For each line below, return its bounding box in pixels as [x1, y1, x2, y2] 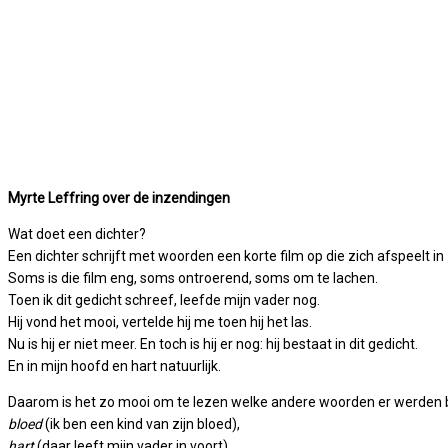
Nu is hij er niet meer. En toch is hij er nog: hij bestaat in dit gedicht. [8, 336, 418, 353]
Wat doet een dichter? [8, 226, 146, 243]
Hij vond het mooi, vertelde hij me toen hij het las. [8, 314, 312, 331]
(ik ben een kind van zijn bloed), [42, 416, 240, 433]
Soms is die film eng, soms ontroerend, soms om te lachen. [8, 270, 378, 287]
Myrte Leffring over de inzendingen [8, 190, 230, 207]
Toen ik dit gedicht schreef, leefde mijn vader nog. [8, 292, 320, 309]
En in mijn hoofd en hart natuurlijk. [8, 358, 221, 375]
